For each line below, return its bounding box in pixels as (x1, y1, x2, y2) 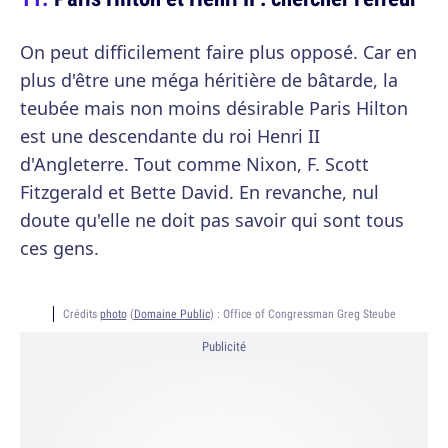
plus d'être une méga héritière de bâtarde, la (20, 68, 398, 92)
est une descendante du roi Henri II (20, 124, 320, 148)
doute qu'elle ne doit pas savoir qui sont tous (20, 208, 404, 232)
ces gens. (20, 236, 99, 260)
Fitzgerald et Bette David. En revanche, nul (20, 180, 379, 204)
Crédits (62, 306, 100, 321)
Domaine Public (133, 306, 210, 321)
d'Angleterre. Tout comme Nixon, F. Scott (20, 152, 369, 176)
